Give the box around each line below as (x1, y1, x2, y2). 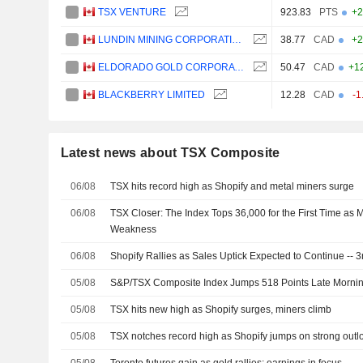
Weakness (110, 223, 157, 235)
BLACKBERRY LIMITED (98, 88, 206, 100)
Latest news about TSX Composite (60, 145, 280, 160)
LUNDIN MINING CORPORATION (232, 33, 242, 45)
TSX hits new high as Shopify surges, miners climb (110, 303, 332, 315)
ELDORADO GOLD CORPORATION (234, 61, 245, 73)
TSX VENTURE (98, 6, 167, 18)
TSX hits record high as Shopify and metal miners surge (110, 180, 355, 192)
